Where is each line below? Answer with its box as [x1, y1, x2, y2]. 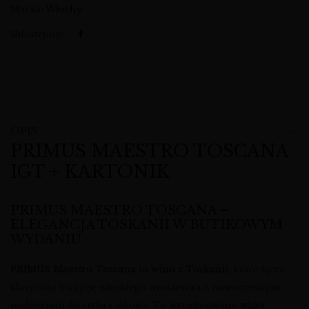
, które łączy [228, 263, 284, 276]
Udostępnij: [10, 28, 64, 41]
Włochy [46, 3, 82, 16]
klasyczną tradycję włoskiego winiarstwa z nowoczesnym [10, 281, 280, 294]
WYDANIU [10, 232, 81, 248]
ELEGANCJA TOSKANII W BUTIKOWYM [10, 217, 283, 233]
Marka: [10, 3, 46, 16]
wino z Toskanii [151, 263, 228, 276]
